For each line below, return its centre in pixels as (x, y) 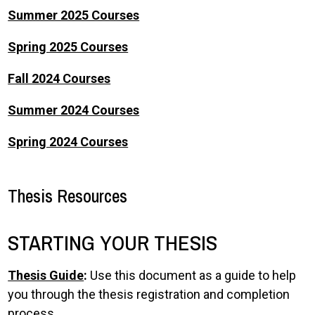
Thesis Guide (46, 275)
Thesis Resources (68, 196)
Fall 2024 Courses (59, 78)
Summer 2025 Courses (74, 15)
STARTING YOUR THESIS (113, 243)
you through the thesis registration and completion (149, 294)
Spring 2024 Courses (68, 142)
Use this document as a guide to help (193, 275)
